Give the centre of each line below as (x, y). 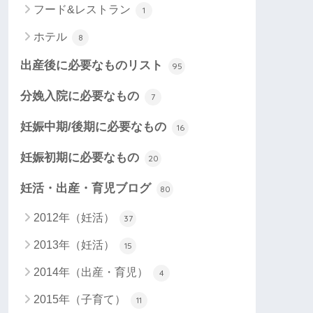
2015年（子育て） (81, 300)
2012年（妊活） (75, 218)
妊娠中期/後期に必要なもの (95, 127)
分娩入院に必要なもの (81, 96)
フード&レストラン (83, 10)
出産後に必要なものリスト (93, 66)
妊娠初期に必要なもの (81, 158)
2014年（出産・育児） (92, 272)
